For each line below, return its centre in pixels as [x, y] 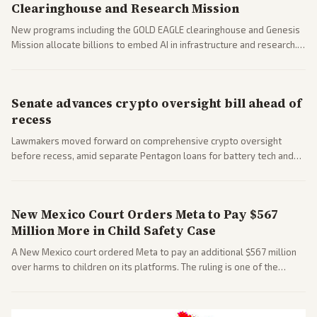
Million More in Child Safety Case [114, 230]
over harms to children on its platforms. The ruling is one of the [145, 266]
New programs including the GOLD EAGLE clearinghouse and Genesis [156, 29]
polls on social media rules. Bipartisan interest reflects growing [146, 170]
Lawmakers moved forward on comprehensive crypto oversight [146, 140]
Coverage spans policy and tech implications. [106, 59]
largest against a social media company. [96, 281]
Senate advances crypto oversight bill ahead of [156, 103]
